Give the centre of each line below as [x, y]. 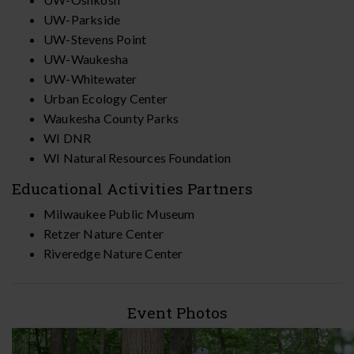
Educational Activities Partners [132, 188]
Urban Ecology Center [105, 98]
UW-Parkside [82, 19]
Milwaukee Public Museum [119, 213]
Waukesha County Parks [111, 118]
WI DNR [68, 137]
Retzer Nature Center [104, 233]
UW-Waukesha [86, 58]
